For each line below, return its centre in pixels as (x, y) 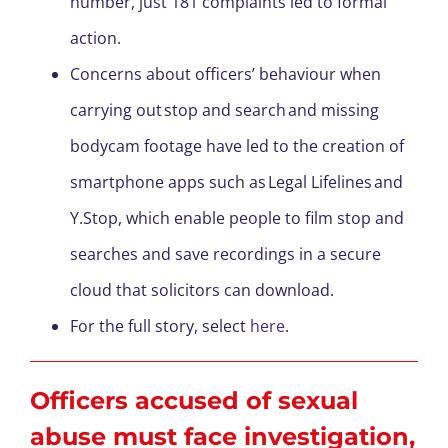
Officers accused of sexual (194, 401)
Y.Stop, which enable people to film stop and (237, 218)
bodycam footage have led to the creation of (237, 146)
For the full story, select (160, 326)
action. (97, 38)
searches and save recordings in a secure (225, 254)
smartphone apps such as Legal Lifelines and (236, 182)
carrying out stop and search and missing (224, 110)
